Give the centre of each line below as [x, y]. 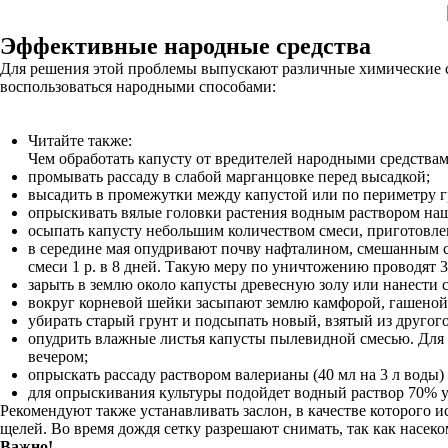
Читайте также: [80, 140]
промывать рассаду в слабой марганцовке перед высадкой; [229, 176]
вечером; [58, 356]
